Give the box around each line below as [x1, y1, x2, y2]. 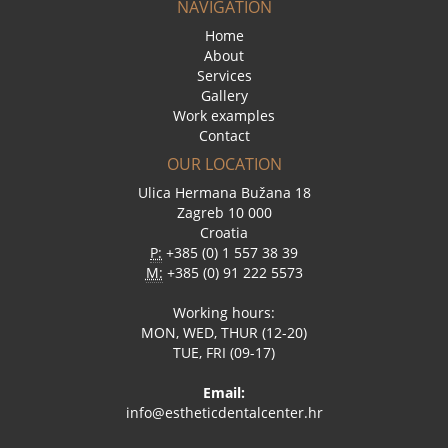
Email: [203, 383, 245, 402]
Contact [198, 126, 250, 145]
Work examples [173, 106, 275, 125]
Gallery [200, 86, 248, 105]
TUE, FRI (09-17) [173, 343, 275, 362]
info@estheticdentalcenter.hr [125, 403, 323, 422]
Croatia [200, 223, 248, 242]
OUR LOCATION [166, 153, 282, 175]
